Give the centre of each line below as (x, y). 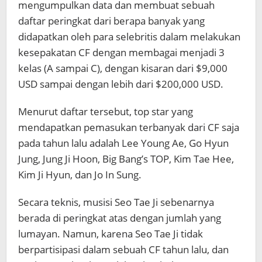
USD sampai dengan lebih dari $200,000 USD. (121, 84)
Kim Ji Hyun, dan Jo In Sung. (80, 175)
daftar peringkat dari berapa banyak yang (111, 21)
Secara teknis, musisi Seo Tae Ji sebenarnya (116, 202)
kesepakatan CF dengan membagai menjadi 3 (121, 52)
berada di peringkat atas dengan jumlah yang (120, 218)
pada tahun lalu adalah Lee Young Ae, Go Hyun (123, 143)
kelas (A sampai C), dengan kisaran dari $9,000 (123, 68)
